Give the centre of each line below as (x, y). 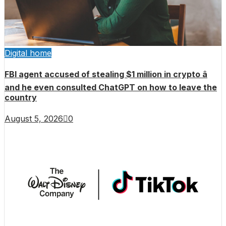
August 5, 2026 (34, 118)
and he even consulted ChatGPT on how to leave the (111, 88)
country (21, 98)
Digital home (28, 53)
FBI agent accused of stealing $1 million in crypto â (106, 74)
